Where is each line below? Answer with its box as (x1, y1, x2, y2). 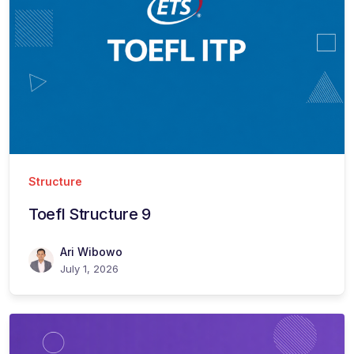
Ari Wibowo (60, 244, 122, 258)
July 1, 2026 (60, 262, 119, 275)
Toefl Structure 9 (28, 204, 152, 224)
